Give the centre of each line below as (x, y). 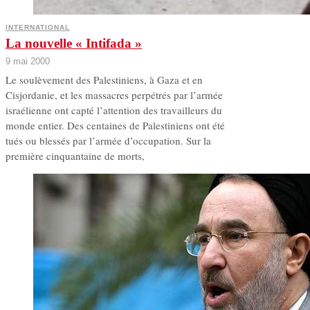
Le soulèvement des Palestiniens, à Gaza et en (104, 80)
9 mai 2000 (28, 62)
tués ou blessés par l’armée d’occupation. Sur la (108, 141)
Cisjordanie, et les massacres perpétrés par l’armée (114, 95)
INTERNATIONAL (38, 28)
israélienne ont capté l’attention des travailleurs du (114, 110)
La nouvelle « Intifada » (74, 44)
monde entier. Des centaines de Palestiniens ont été (115, 126)
